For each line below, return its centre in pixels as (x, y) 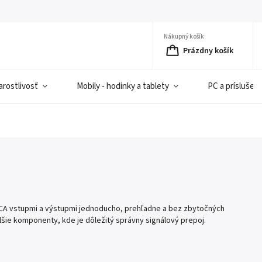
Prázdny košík (208, 51)
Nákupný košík (184, 36)
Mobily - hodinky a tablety (123, 86)
